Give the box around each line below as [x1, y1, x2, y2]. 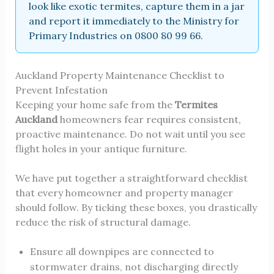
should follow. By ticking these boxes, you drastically [15, 201, 257, 213]
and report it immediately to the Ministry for [28, 14, 239, 27]
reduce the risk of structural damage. [15, 215, 191, 228]
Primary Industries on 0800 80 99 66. [28, 29, 203, 42]
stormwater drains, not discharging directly [29, 260, 238, 273]
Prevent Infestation [15, 83, 108, 96]
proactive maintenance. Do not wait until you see [15, 127, 245, 140]
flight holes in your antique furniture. [15, 142, 187, 155]
